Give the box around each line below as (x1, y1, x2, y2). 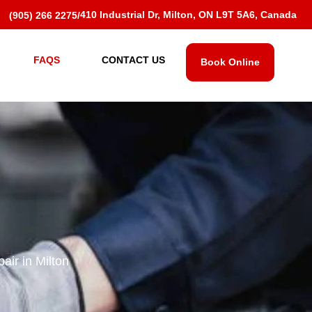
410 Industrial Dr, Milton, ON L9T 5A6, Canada (80, 9, 297, 20)
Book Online (201, 56, 260, 68)
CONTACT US (102, 54, 165, 65)
